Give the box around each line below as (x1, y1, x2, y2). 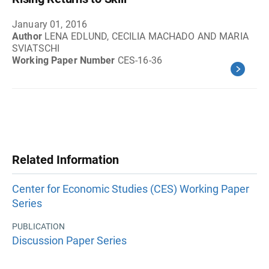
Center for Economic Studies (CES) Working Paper (12, 183, 249, 196)
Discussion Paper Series (12, 234, 127, 247)
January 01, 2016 (12, 19, 88, 30)
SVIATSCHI (12, 43, 60, 54)
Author (12, 31, 44, 42)
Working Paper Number (12, 55, 118, 66)
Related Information (12, 153, 119, 167)
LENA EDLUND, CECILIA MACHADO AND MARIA (44, 31, 249, 42)
